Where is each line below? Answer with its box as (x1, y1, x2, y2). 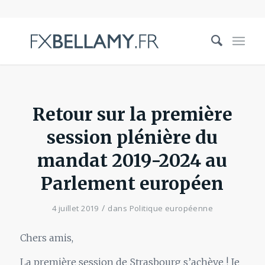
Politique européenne (129, 203, 214, 214)
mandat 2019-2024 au (37, 149, 228, 172)
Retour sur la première (32, 103, 232, 125)
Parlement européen (41, 172, 224, 195)
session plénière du (47, 126, 218, 148)
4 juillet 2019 (51, 203, 99, 214)
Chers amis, (20, 231, 73, 244)
